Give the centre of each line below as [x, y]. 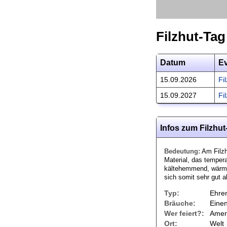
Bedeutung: [182, 151]
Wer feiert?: [184, 213]
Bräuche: [180, 203]
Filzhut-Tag [191, 36]
